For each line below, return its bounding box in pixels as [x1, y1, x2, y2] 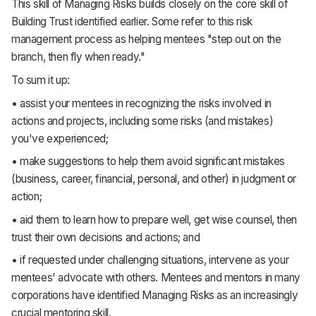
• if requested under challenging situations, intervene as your [11, 253, 289, 267]
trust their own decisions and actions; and [11, 230, 200, 244]
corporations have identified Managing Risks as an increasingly [11, 288, 298, 303]
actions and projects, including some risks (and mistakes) [11, 114, 274, 128]
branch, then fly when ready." [11, 50, 145, 64]
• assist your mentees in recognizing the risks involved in [11, 96, 272, 110]
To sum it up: [11, 73, 70, 87]
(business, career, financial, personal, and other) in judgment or [11, 172, 297, 186]
